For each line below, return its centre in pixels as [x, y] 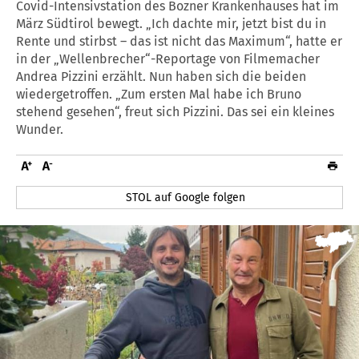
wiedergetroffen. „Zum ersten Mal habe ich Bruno [159, 94]
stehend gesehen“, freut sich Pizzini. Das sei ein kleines [175, 111]
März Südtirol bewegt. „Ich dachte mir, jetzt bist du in [171, 23]
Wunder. [40, 129]
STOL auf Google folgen [186, 197]
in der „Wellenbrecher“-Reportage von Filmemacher [168, 58]
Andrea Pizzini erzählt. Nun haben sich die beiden [161, 76]
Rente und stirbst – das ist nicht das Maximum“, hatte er [179, 41]
